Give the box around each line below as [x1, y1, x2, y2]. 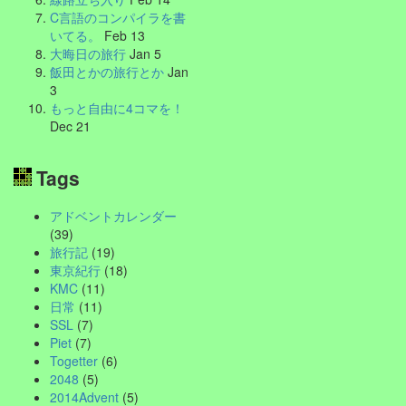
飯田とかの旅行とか [50, 63, 164, 82]
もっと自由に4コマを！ [50, 99, 184, 118]
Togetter [50, 352, 98, 371]
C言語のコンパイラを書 [50, 8, 186, 27]
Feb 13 [101, 26, 145, 45]
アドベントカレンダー [50, 207, 177, 226]
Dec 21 [50, 117, 91, 136]
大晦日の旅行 [50, 44, 126, 63]
